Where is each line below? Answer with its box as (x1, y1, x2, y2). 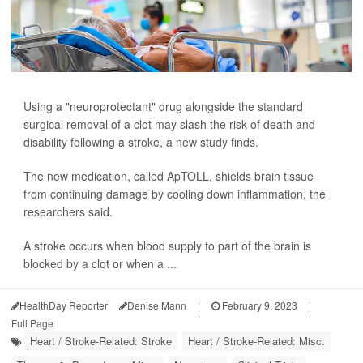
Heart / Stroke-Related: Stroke (30, 332, 172, 348)
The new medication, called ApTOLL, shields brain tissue (23, 167, 314, 184)
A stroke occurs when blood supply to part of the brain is (23, 237, 311, 254)
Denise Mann (127, 297, 186, 312)
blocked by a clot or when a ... (23, 254, 177, 271)
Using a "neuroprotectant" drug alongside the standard (23, 97, 303, 114)
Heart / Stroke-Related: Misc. (188, 332, 325, 348)
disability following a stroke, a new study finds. (23, 133, 258, 150)
